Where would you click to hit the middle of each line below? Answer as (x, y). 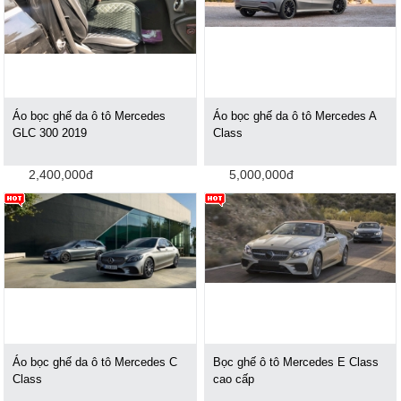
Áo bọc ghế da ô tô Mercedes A (295, 115)
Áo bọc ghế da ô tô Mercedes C (95, 362)
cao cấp (234, 379)
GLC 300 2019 (50, 132)
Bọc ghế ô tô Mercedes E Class (296, 362)
